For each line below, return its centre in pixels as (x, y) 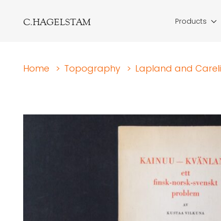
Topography (92, 68)
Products (191, 21)
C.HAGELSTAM (57, 22)
